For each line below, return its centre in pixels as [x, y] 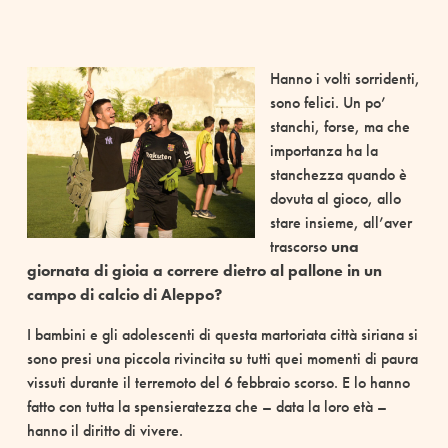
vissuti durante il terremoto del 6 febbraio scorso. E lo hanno [218, 383]
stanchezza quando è [338, 175]
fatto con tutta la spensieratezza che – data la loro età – [206, 407]
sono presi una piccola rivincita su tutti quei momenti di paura [222, 359]
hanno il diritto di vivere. [104, 431]
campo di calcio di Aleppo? [124, 295]
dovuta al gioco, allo [335, 199]
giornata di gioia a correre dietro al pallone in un [204, 271]
